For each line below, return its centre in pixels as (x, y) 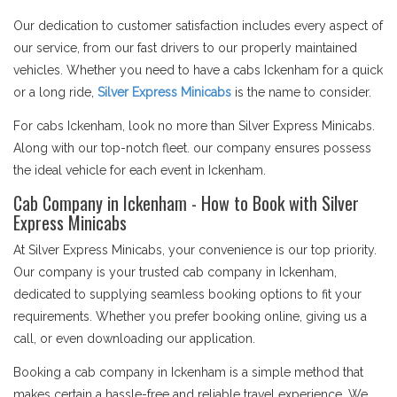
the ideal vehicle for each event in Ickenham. (140, 170)
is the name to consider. (301, 92)
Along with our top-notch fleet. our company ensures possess (192, 148)
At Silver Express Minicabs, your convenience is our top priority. (195, 250)
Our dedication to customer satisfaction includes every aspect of (198, 26)
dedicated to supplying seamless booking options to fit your (187, 294)
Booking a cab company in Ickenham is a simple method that (188, 372)
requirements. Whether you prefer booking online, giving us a (190, 316)
